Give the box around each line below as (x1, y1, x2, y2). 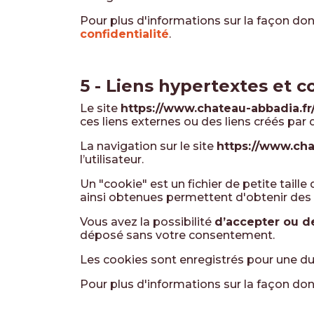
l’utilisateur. (80, 153, 144, 166)
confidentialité (80, 27, 169, 41)
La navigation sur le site (80, 139, 217, 153)
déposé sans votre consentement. (80, 228, 275, 242)
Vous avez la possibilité (80, 215, 214, 228)
